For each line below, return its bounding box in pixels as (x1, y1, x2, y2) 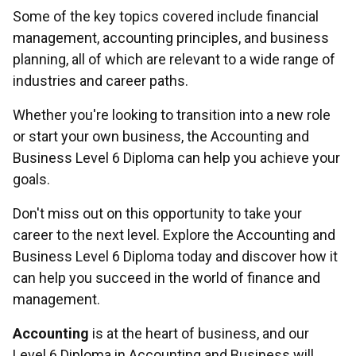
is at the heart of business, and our (89, 324, 309, 342)
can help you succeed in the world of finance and (13, 269, 320, 286)
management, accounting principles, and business (13, 29, 329, 46)
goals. (13, 170, 50, 188)
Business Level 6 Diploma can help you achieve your (13, 149, 340, 166)
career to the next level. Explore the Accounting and (13, 226, 335, 243)
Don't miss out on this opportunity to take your (13, 204, 302, 222)
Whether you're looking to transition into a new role (13, 106, 331, 123)
